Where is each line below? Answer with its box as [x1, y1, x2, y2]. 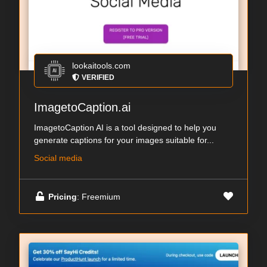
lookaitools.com [72, 61, 131, 71]
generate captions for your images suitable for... [34, 135, 214, 145]
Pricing [48, 191, 77, 201]
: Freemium [77, 191, 120, 201]
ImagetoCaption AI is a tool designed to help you [34, 123, 216, 133]
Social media [34, 153, 82, 163]
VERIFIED [82, 73, 114, 82]
